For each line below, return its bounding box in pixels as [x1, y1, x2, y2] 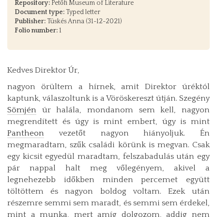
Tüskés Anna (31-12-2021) [46, 17, 122, 25]
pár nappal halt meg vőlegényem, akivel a [7, 163, 210, 172]
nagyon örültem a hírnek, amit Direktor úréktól [7, 82, 210, 91]
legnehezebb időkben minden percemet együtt [7, 175, 210, 184]
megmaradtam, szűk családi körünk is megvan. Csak [7, 140, 210, 149]
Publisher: [15, 17, 46, 25]
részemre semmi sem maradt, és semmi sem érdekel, [7, 198, 210, 207]
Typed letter [64, 8, 100, 16]
